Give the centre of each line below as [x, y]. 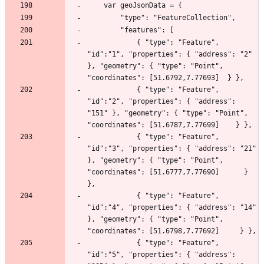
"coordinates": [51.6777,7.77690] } [168, 172]
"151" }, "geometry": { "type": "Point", [168, 113]
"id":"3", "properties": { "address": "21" [172, 149]
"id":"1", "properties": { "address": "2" [170, 55]
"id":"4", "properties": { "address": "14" [172, 208]
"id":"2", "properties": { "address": [161, 102]
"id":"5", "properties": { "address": [161, 255]
